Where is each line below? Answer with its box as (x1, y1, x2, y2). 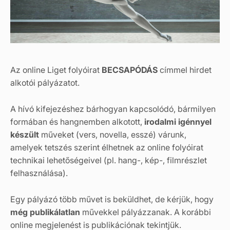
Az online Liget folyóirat (10, 65, 102, 75)
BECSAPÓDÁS (102, 65, 158, 75)
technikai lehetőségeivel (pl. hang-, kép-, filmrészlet (10, 155, 207, 165)
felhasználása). (10, 168, 68, 178)
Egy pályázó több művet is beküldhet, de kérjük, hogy (10, 194, 214, 204)
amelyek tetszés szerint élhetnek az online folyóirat (10, 142, 203, 152)
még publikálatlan (10, 207, 80, 217)
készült (10, 129, 39, 140)
